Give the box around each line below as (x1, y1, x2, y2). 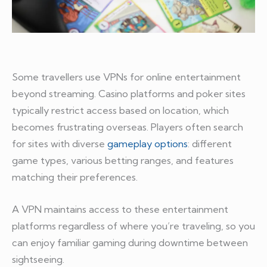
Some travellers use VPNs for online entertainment (12, 70, 241, 83)
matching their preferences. (12, 170, 138, 183)
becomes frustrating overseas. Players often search (12, 120, 243, 133)
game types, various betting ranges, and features (12, 154, 234, 166)
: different (188, 137, 232, 150)
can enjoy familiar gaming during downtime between (12, 237, 248, 249)
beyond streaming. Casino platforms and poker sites (12, 87, 246, 100)
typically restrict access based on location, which (12, 104, 229, 116)
